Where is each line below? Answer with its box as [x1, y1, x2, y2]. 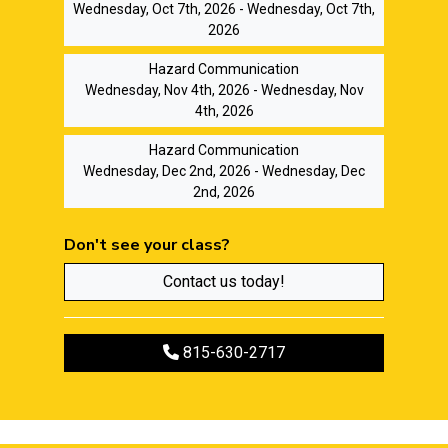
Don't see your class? [64, 234, 230, 256]
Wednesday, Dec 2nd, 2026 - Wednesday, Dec [83, 163, 365, 179]
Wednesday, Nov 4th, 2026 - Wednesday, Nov [84, 82, 364, 98]
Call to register [162, 342, 265, 361]
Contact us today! [163, 272, 285, 291]
